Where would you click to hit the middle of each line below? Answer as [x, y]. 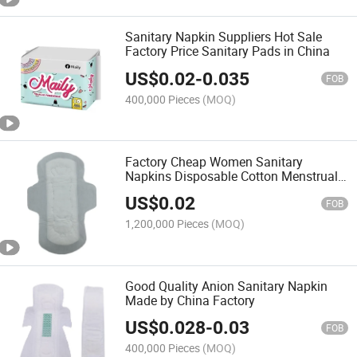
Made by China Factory [190, 300]
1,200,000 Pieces [167, 223]
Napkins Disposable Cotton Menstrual [232, 176]
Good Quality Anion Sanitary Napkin [227, 286]
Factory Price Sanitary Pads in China [228, 51]
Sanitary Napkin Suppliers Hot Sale [224, 37]
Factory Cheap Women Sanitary [214, 161]
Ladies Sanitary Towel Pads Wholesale [234, 190]
